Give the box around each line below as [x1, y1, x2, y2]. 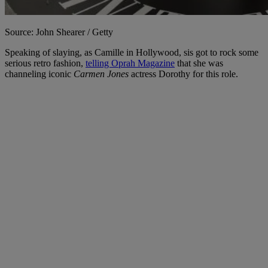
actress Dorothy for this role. [129, 68, 238, 79]
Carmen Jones [74, 68, 129, 79]
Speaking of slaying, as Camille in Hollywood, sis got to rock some [5, 47, 258, 57]
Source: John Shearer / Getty [5, 26, 113, 37]
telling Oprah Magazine [86, 57, 175, 68]
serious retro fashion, [5, 57, 86, 68]
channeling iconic [5, 68, 74, 79]
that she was [175, 57, 223, 68]
